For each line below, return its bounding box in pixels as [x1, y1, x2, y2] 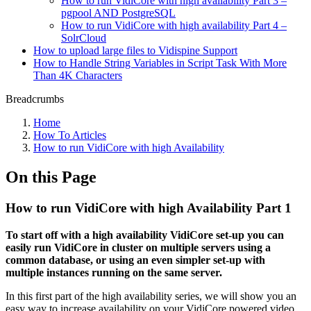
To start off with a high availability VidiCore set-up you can [6, 228, 284, 241]
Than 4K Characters [33, 69, 122, 81]
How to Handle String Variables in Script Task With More [33, 57, 287, 69]
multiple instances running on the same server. [6, 266, 222, 278]
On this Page [6, 167, 96, 186]
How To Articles [33, 129, 106, 141]
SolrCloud [61, 32, 106, 44]
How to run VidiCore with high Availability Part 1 [6, 200, 292, 215]
